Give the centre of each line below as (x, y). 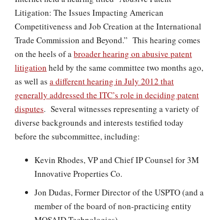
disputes (29, 109)
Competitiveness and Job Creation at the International (108, 26)
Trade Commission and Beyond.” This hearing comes (108, 40)
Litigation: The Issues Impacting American (89, 13)
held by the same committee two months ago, (125, 68)
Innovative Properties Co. (78, 174)
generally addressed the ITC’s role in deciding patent (107, 95)
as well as (32, 81)
